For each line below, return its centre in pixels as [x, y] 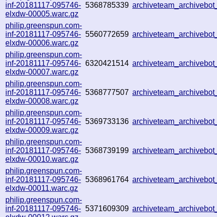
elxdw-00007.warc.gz [42, 72]
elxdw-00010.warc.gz [42, 159]
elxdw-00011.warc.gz [42, 188]
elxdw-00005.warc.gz [42, 14]
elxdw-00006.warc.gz [42, 43]
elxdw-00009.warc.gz [42, 130]
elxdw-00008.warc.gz [42, 101]
